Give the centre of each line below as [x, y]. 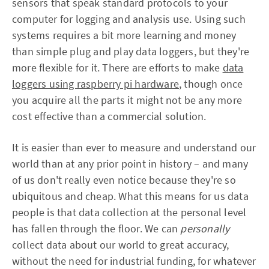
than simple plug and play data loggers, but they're [131, 51]
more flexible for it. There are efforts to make [117, 68]
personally [205, 228]
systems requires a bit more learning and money [124, 35]
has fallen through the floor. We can [96, 228]
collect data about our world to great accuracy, [121, 245]
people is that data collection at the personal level [129, 212]
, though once [211, 84]
